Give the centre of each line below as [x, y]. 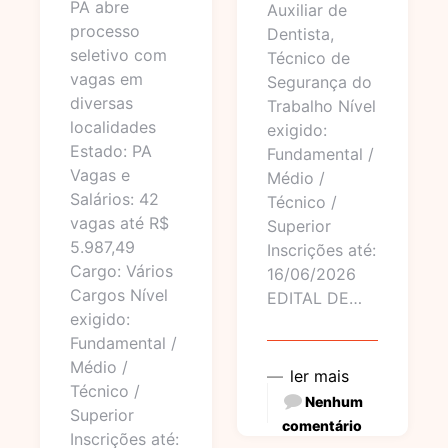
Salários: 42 [114, 199]
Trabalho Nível [321, 106]
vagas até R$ [119, 223]
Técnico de [308, 58]
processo [105, 31]
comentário [321, 425]
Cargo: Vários [121, 271]
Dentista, [300, 34]
